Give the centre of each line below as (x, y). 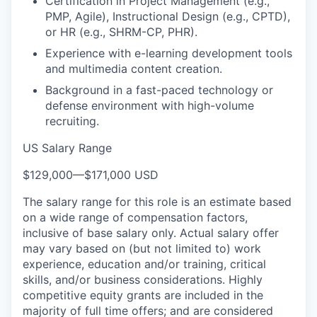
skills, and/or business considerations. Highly (143, 279)
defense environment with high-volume (150, 105)
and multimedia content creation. (134, 69)
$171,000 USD (121, 175)
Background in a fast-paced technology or (159, 90)
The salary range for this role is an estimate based (157, 202)
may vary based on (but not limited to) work (142, 248)
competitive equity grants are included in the (143, 295)
